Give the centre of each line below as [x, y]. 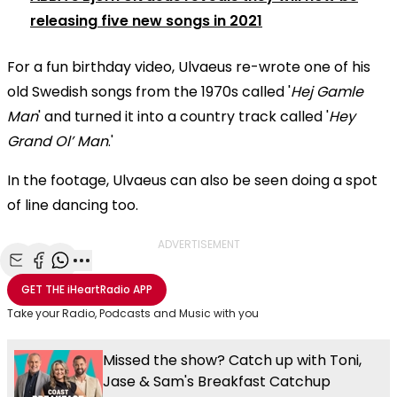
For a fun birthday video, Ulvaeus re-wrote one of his [189, 66]
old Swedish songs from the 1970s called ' [149, 91]
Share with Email [72, 280]
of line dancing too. [73, 205]
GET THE [43, 289]
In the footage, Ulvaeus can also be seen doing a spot [192, 180]
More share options [147, 280]
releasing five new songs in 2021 [146, 20]
